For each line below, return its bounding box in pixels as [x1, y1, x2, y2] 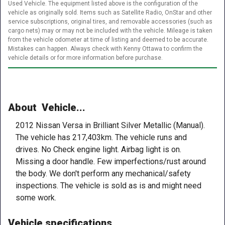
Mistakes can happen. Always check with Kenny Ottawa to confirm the [8, 45, 202, 53]
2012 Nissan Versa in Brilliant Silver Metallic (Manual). [16, 121, 205, 131]
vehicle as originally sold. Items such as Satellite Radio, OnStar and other [8, 9, 212, 17]
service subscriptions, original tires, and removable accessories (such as [8, 18, 212, 26]
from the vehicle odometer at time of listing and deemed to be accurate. [8, 36, 208, 44]
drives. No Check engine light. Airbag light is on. [16, 145, 181, 155]
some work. [16, 193, 56, 203]
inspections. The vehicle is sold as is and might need [16, 181, 201, 191]
